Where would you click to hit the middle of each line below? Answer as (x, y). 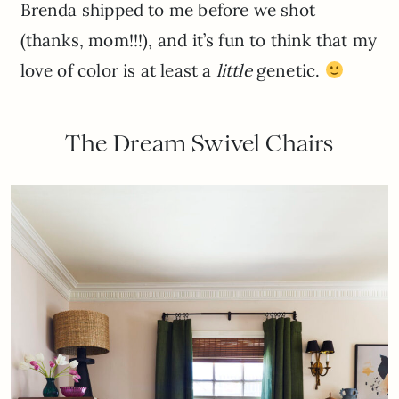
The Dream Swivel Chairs (199, 144)
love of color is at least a (118, 71)
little (234, 71)
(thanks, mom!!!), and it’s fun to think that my (199, 41)
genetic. (288, 71)
